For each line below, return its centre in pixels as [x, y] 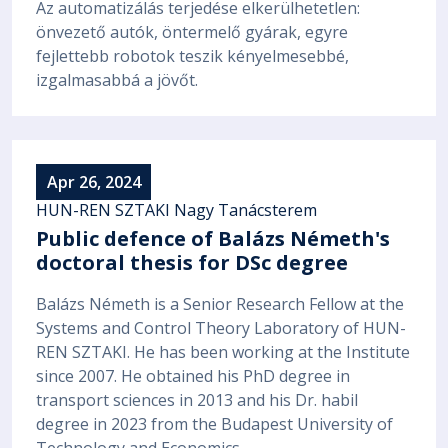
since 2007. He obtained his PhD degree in [193, 375]
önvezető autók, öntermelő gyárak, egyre [192, 32]
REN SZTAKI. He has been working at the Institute [223, 351]
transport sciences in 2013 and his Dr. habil [197, 399]
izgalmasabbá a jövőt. [117, 80]
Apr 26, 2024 [93, 181]
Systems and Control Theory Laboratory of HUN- [221, 327]
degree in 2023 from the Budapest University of [214, 423]
